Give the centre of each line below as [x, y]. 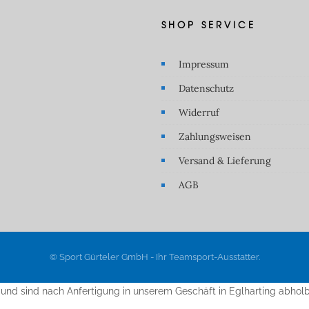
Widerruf [199, 112]
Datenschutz [206, 88]
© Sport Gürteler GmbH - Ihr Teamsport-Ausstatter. [154, 257]
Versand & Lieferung [225, 160]
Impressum [204, 64]
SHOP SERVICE [209, 24]
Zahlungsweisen [215, 136]
